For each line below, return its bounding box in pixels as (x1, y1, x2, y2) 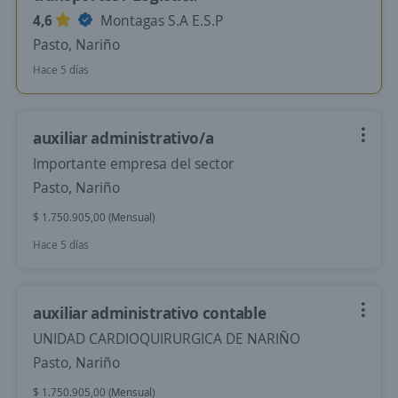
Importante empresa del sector (33, 154, 234, 173)
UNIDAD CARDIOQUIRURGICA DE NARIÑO (33, 329, 300, 348)
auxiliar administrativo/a (33, 127, 214, 148)
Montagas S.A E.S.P (97, 11, 223, 30)
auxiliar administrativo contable (33, 302, 267, 323)
